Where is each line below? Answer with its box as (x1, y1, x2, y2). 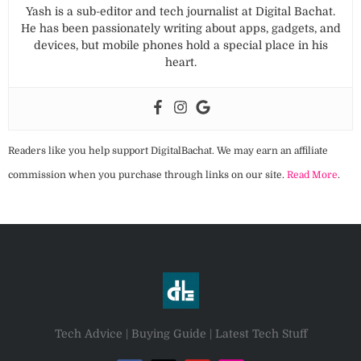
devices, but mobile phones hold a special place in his (33, 39, 328, 52)
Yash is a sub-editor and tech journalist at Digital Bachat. (26, 5, 335, 19)
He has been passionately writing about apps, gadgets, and (20, 22, 341, 35)
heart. (164, 56, 197, 69)
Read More (287, 169, 338, 181)
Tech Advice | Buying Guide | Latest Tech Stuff (54, 327, 307, 341)
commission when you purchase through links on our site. (8, 169, 287, 181)
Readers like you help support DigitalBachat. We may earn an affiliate (8, 145, 328, 157)
